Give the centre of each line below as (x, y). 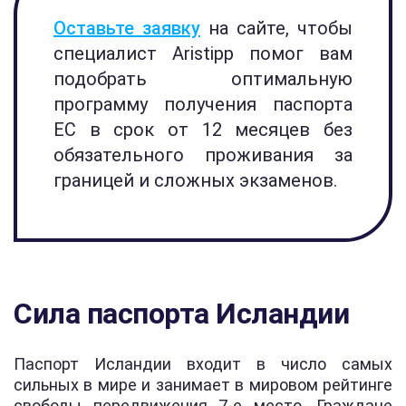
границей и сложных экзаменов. (195, 180)
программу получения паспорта (203, 104)
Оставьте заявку (127, 28)
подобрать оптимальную (203, 79)
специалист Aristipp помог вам (203, 53)
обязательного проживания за (203, 155)
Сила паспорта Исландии (181, 314)
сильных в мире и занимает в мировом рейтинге (203, 385)
